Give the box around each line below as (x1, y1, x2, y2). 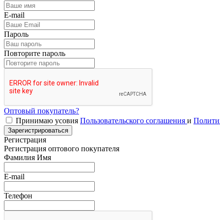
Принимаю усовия (16, 116, 80, 125)
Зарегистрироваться (8, 126, 68, 134)
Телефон (4, 191, 32, 200)
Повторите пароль (4, 49, 65, 57)
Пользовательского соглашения (80, 116, 187, 125)
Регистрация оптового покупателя (4, 144, 119, 153)
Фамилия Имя (4, 153, 51, 162)
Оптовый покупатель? (4, 106, 79, 115)
